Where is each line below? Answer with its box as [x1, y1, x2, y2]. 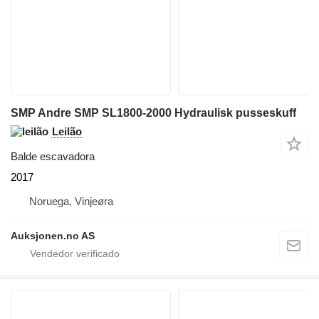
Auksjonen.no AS [11, 229, 95, 241]
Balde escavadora [11, 150, 95, 162]
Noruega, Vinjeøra [29, 194, 113, 207]
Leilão [52, 125, 82, 137]
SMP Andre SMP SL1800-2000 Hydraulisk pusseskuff [11, 106, 296, 119]
